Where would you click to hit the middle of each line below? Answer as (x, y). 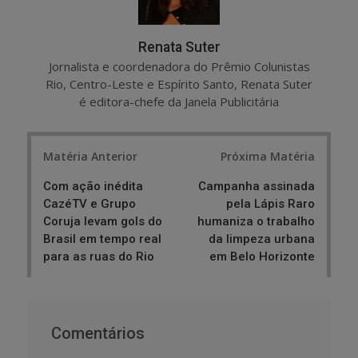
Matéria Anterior (90, 157)
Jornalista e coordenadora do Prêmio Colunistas (179, 66)
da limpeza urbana (262, 239)
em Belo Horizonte (262, 257)
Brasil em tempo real (102, 239)
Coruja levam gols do (103, 222)
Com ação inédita (93, 187)
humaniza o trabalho (256, 222)
